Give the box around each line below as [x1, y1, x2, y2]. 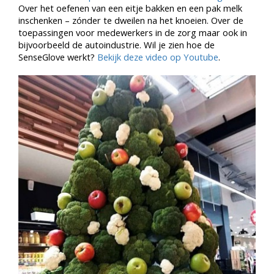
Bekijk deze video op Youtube [97, 51, 218, 63]
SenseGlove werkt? [18, 51, 97, 63]
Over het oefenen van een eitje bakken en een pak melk [18, 2, 242, 14]
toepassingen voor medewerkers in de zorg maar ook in [18, 26, 247, 39]
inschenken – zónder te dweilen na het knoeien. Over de [18, 14, 243, 26]
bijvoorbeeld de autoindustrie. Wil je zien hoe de [18, 39, 215, 51]
